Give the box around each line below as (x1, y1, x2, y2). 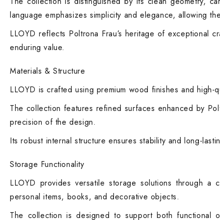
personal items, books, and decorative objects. (10, 191, 180, 202)
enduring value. (10, 42, 65, 53)
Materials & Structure (10, 65, 85, 77)
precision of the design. (10, 116, 96, 128)
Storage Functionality (10, 159, 84, 170)
